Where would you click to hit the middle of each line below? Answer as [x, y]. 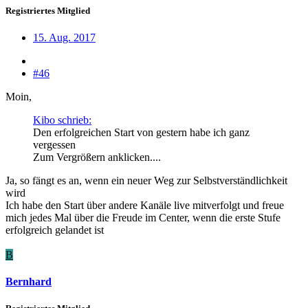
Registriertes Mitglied [48, 10]
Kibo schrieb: [62, 120]
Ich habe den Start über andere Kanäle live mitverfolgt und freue [145, 206]
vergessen [54, 145]
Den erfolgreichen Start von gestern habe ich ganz [141, 133]
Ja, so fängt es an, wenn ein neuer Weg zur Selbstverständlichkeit [146, 181]
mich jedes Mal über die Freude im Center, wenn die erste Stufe [143, 218]
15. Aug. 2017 [64, 38]
